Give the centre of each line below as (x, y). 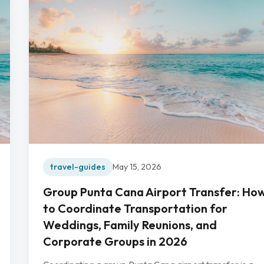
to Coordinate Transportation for (135, 208)
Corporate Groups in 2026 (115, 241)
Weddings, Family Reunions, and (130, 225)
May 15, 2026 (137, 166)
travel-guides (78, 166)
